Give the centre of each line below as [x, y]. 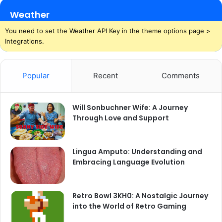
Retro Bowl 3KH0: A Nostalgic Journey [140, 195]
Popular [36, 75]
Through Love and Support [121, 118]
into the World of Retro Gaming [129, 206]
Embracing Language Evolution [129, 162]
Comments [181, 75]
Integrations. [25, 41]
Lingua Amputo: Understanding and [137, 151]
